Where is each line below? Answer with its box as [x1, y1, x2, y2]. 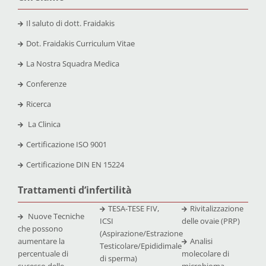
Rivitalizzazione [189, 202, 243, 214]
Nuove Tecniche [27, 210, 84, 221]
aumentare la [17, 235, 65, 246]
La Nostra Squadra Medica [26, 58, 119, 69]
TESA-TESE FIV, [107, 202, 159, 214]
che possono [17, 223, 63, 234]
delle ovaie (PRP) [181, 215, 240, 226]
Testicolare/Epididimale [99, 240, 182, 251]
